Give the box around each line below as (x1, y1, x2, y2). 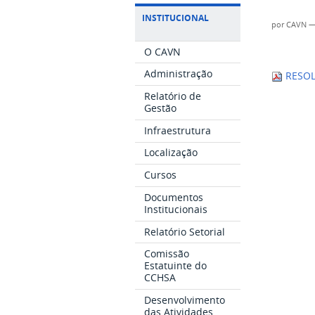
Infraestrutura (144, 123, 212, 137)
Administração (144, 67, 213, 81)
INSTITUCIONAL (142, 11, 209, 24)
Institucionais (144, 202, 208, 216)
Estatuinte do (144, 259, 207, 273)
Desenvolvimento (144, 293, 226, 307)
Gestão (144, 101, 177, 115)
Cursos (144, 168, 177, 182)
